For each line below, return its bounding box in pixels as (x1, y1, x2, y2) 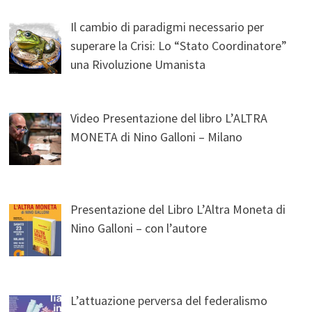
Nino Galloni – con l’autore (70, 220, 208, 237)
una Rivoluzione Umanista (70, 56, 206, 73)
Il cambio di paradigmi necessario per (70, 19, 265, 36)
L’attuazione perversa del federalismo (70, 292, 268, 309)
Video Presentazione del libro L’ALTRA (70, 110, 268, 127)
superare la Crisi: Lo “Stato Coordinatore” (70, 38, 288, 54)
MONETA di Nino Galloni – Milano (70, 129, 243, 146)
